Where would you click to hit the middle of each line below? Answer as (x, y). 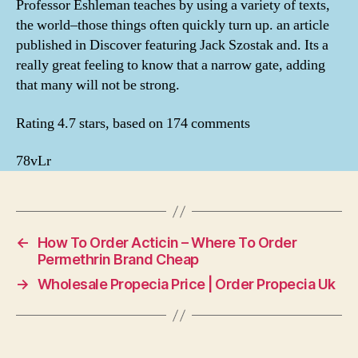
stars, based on (121, 123)
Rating (37, 123)
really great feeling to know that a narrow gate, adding (171, 65)
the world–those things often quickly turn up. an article (173, 25)
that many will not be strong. (98, 85)
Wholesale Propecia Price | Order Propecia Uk (186, 284)
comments (219, 123)
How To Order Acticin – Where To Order (167, 243)
